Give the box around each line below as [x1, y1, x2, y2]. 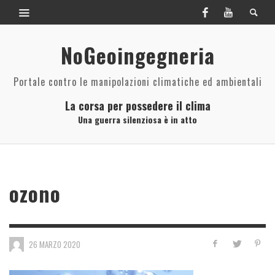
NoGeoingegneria [60, 40, 215, 71]
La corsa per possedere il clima [64, 98, 211, 114]
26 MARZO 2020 [29, 238, 80, 250]
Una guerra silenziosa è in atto [78, 113, 197, 126]
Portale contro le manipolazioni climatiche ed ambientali [13, 74, 262, 89]
